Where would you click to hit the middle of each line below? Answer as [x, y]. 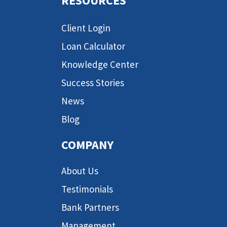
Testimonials [87, 189]
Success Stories [93, 82]
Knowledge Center [100, 64]
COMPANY [87, 144]
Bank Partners [90, 207]
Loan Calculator [93, 46]
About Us [80, 171]
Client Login [86, 28]
